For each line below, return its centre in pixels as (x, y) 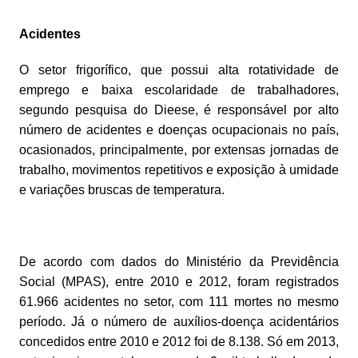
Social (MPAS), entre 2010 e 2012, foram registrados (179, 281)
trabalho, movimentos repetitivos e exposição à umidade (179, 169)
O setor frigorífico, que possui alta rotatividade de (179, 70)
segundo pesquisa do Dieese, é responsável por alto (179, 109)
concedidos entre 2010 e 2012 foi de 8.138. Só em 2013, (179, 341)
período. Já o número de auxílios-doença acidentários (179, 321)
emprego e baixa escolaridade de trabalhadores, (179, 89)
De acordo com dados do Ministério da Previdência (179, 261)
